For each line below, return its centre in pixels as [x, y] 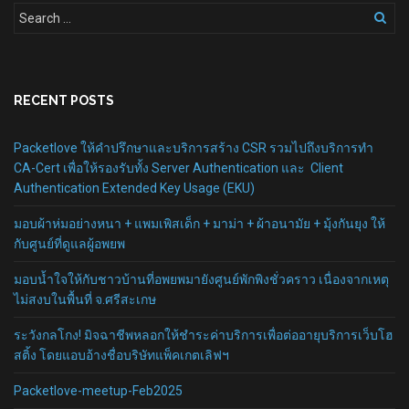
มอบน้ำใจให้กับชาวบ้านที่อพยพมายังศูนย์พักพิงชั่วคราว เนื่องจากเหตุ [201, 279]
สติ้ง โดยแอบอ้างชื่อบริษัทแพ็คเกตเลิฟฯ [123, 355]
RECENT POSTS [64, 100]
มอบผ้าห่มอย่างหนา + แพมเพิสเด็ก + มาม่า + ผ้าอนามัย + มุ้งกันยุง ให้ [199, 224]
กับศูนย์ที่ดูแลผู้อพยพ [71, 244]
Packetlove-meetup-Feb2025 [98, 391]
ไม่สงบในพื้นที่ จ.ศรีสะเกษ [85, 299]
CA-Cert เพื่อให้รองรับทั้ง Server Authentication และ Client [178, 168]
